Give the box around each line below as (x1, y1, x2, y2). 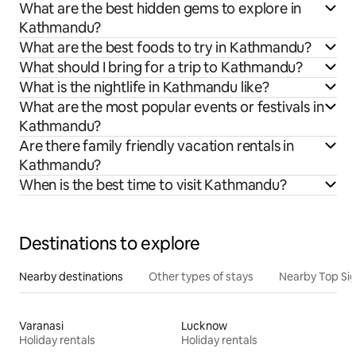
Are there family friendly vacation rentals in (19, 137, 294, 156)
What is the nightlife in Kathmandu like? (19, 78, 269, 97)
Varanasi (19, 319, 64, 334)
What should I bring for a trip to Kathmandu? (19, 58, 304, 77)
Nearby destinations (19, 269, 123, 284)
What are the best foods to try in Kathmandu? (19, 38, 312, 57)
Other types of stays (149, 269, 253, 284)
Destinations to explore (19, 232, 200, 256)
